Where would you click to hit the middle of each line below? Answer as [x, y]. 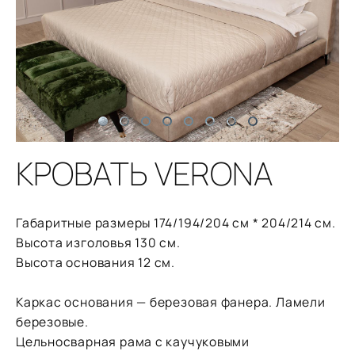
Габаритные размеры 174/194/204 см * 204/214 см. [176, 223]
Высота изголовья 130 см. [98, 243]
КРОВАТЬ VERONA [144, 174]
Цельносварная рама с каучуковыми [133, 342]
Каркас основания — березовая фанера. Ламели [171, 302]
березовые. [52, 322]
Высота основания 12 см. [95, 263]
